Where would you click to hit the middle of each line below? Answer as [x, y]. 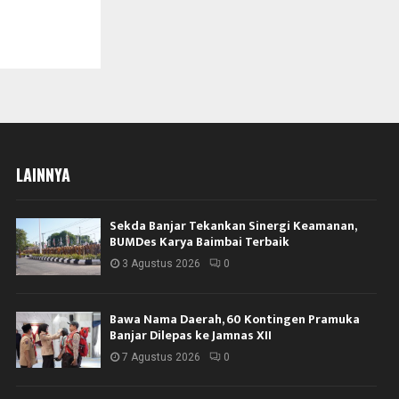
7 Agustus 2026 [162, 357]
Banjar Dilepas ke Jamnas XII [191, 335]
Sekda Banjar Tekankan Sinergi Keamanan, [233, 226]
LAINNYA [44, 175]
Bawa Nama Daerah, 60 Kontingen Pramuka [235, 319]
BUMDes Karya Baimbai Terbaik [200, 242]
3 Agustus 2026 [162, 264]
